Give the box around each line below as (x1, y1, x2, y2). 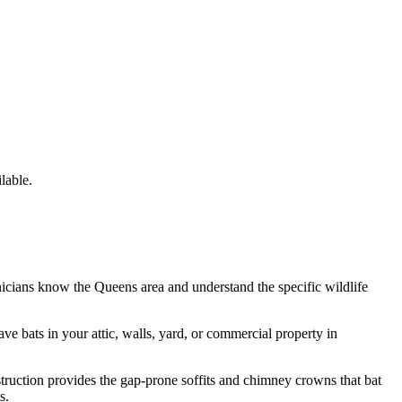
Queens (94, 278, 137, 294)
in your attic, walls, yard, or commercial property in (44, 325, 337, 341)
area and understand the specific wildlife (137, 278, 368, 294)
